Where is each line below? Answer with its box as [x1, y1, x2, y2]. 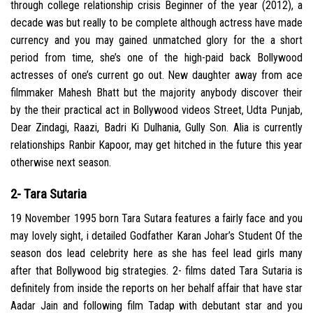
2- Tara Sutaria [10, 186, 87, 203]
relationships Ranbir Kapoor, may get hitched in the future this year [10, 138, 303, 152]
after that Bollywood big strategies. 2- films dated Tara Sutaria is [10, 263, 303, 277]
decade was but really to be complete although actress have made [10, 16, 303, 30]
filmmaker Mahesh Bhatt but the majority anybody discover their [10, 86, 303, 100]
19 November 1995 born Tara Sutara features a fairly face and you [10, 211, 303, 225]
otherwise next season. [10, 156, 111, 170]
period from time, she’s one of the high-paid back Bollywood [10, 51, 303, 65]
